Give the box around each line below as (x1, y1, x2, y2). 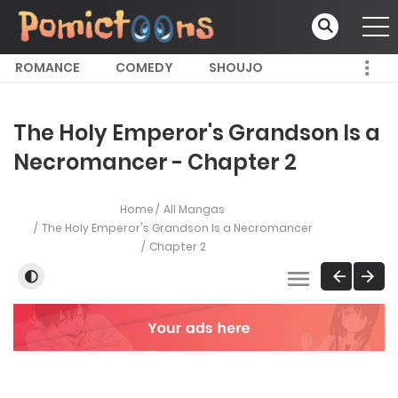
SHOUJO (209, 58, 263, 76)
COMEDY (115, 58, 173, 76)
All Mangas (163, 201, 225, 217)
